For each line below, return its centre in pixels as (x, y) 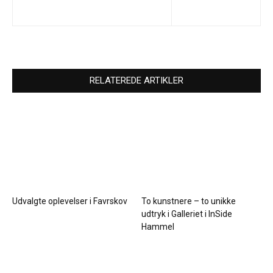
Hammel (158, 226)
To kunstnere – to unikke (188, 201)
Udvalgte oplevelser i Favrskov (70, 201)
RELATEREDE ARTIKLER (136, 80)
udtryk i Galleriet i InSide (186, 214)
